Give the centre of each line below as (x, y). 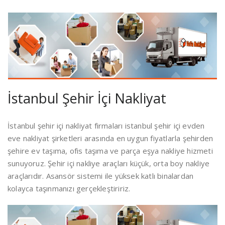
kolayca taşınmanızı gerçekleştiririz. (69, 188)
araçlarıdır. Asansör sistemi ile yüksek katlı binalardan (101, 176)
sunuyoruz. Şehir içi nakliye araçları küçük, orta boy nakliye (109, 163)
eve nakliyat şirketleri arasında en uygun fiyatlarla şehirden (110, 138)
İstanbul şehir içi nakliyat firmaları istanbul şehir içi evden (106, 126)
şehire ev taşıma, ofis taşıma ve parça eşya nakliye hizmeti (110, 151)
